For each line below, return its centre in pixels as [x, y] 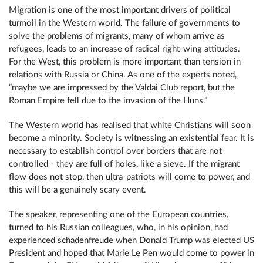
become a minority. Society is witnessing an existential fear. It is [131, 138]
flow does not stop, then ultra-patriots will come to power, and [129, 177]
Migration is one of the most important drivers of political [120, 10]
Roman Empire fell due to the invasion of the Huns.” [108, 101]
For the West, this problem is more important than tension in [125, 62]
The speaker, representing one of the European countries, [119, 215]
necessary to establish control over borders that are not [115, 151]
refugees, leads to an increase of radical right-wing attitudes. [124, 49]
